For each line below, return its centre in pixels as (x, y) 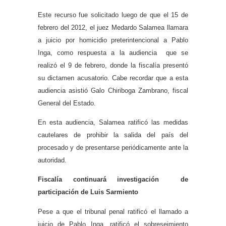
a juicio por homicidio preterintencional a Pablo (113, 40)
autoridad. (52, 160)
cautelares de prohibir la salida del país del (113, 135)
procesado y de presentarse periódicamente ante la (113, 147)
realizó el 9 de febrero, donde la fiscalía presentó (113, 65)
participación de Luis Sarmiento (88, 192)
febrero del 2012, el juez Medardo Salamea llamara (113, 27)
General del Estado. (67, 103)
